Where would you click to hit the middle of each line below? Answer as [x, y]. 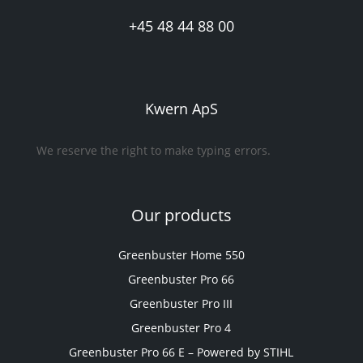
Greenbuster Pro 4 [181, 328]
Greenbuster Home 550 [181, 255]
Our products [181, 215]
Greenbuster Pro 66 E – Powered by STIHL [181, 352]
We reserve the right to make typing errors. [153, 150]
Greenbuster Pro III [181, 303]
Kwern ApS [181, 109]
